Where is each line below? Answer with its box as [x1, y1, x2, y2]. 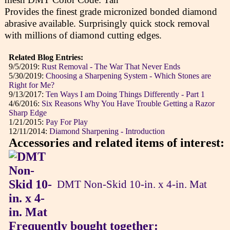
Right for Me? [8, 80, 54, 89]
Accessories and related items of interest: [8, 136, 224, 149]
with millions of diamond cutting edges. [4, 29, 162, 41]
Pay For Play [45, 117, 88, 126]
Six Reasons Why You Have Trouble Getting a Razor [41, 99, 215, 108]
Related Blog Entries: [8, 52, 83, 62]
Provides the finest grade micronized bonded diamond [4, 6, 217, 17]
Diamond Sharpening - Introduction [49, 126, 165, 136]
